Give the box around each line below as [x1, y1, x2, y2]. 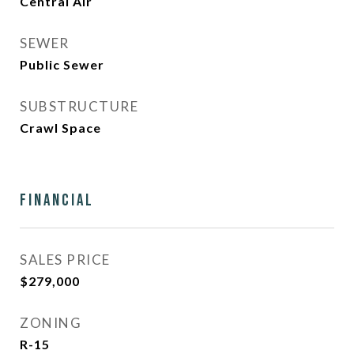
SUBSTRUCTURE [20, 98, 138, 115]
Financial [20, 190, 94, 210]
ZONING [20, 314, 81, 331]
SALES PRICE [20, 251, 111, 268]
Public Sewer [20, 57, 104, 72]
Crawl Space [20, 120, 101, 135]
